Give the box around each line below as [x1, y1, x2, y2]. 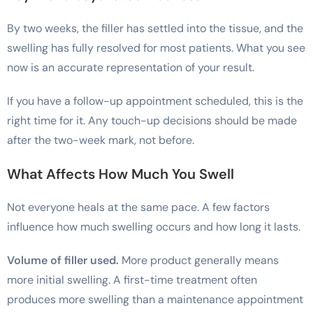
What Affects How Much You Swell [7, 164, 234, 183]
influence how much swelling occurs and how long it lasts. [7, 219, 300, 234]
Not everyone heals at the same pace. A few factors [7, 199, 270, 214]
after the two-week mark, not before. [7, 132, 194, 147]
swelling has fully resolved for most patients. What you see [7, 40, 305, 55]
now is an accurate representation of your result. [7, 59, 254, 75]
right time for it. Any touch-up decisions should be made [7, 112, 297, 128]
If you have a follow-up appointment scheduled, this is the [7, 93, 303, 108]
